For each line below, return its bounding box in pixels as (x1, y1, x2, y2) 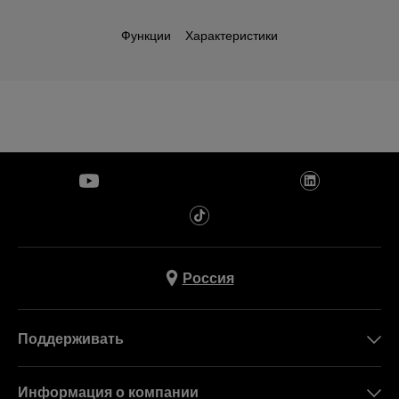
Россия (182, 271, 234, 286)
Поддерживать (18, 332, 124, 346)
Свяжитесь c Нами (36, 366, 160, 380)
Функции (121, 30, 171, 43)
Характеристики (185, 30, 278, 43)
